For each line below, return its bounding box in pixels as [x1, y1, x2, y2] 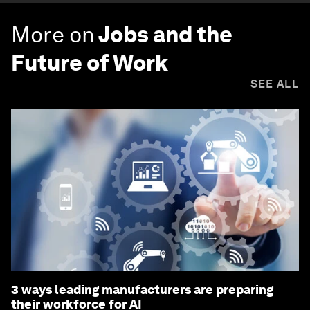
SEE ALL [250, 77, 299, 91]
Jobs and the [98, 21, 232, 48]
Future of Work [11, 49, 168, 77]
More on [11, 21, 95, 48]
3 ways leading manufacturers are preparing [11, 282, 273, 298]
